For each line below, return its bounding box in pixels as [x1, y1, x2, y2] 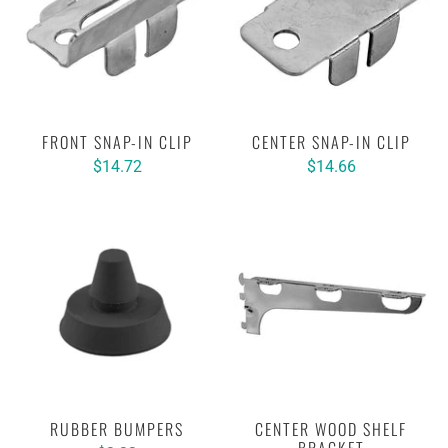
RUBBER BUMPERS [50, 417, 184, 441]
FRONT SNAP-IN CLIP [41, 130, 193, 154]
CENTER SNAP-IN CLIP [251, 130, 411, 154]
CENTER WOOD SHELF [255, 417, 407, 441]
